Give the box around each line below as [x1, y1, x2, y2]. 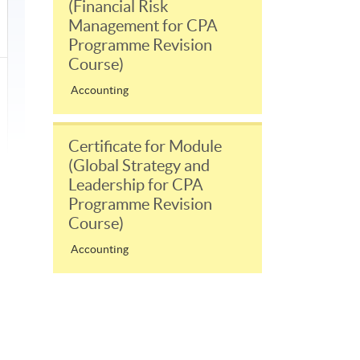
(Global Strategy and [68, 157, 210, 175]
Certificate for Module [68, 137, 222, 156]
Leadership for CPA [68, 176, 203, 194]
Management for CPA [68, 17, 218, 35]
